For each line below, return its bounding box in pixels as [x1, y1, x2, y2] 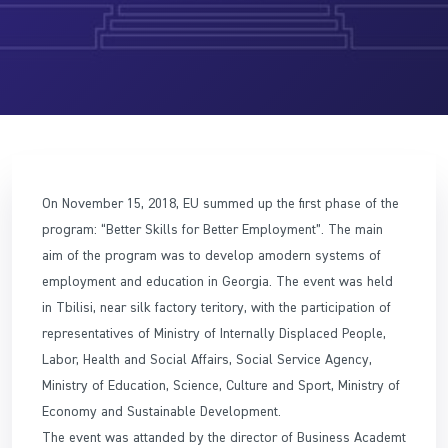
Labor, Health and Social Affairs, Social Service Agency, [42, 349, 372, 368]
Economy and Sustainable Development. [42, 401, 281, 420]
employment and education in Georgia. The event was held [42, 271, 393, 290]
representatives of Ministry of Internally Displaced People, [42, 323, 386, 342]
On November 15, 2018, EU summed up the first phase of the [42, 193, 399, 212]
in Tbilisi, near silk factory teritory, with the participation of [42, 297, 391, 316]
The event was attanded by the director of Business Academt [42, 427, 406, 446]
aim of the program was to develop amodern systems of [42, 245, 381, 264]
